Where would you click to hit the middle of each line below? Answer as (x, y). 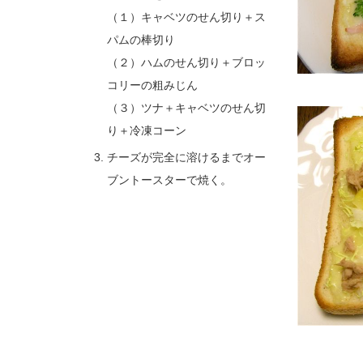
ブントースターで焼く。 (169, 180)
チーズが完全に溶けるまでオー (186, 157)
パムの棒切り (141, 40)
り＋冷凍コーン (147, 130)
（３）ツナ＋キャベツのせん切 (186, 108)
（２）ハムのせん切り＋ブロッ (186, 62)
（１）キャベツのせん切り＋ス (186, 17)
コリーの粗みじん (152, 85)
